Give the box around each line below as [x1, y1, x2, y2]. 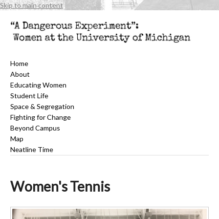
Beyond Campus [10, 123, 60, 132]
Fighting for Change [10, 112, 71, 121]
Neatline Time [10, 145, 53, 153]
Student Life [10, 91, 48, 100]
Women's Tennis [10, 177, 110, 195]
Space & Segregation [10, 102, 74, 110]
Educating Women [10, 80, 66, 89]
